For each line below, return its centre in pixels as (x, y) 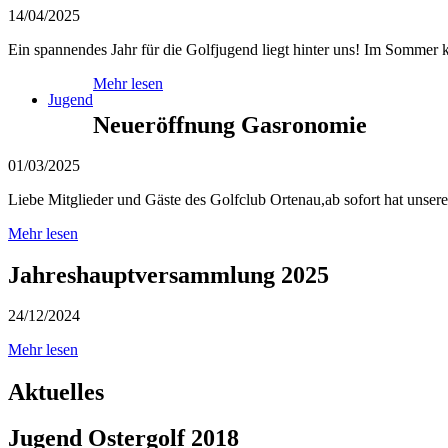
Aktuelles (56, 391)
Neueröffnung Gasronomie (230, 125)
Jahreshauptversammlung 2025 (168, 274)
